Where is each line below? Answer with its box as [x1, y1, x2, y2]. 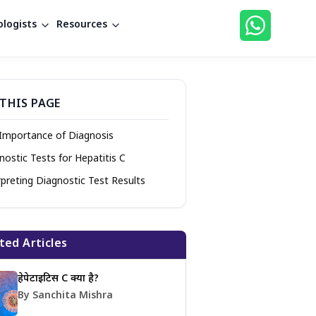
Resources [56, 18, 107, 32]
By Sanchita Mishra [18, 289, 113, 303]
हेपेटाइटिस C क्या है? [18, 272, 99, 286]
